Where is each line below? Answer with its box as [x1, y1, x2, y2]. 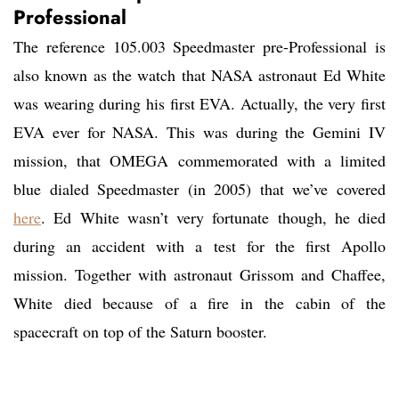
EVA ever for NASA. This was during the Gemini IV [13, 121, 386, 143]
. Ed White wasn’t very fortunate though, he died [41, 207, 386, 229]
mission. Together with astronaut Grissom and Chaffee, [13, 264, 386, 286]
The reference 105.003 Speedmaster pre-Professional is [13, 36, 386, 58]
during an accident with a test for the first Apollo [13, 235, 386, 257]
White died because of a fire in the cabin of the [13, 292, 386, 314]
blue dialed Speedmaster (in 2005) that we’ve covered [13, 178, 386, 200]
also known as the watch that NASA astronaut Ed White [13, 64, 386, 86]
